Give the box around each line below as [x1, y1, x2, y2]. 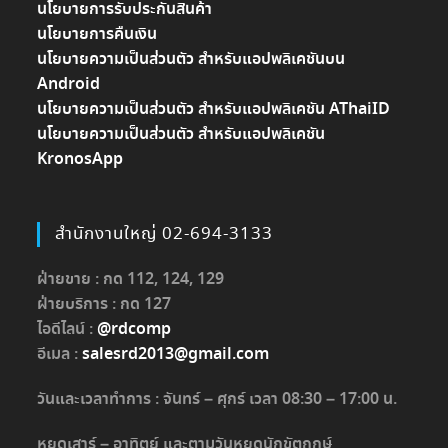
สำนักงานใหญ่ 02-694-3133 [55, 222, 274, 248]
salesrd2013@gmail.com [82, 343, 270, 367]
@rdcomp [97, 318, 172, 342]
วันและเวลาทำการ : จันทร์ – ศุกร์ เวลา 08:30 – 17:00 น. [37, 388, 398, 412]
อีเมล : [37, 343, 83, 367]
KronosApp [37, 148, 124, 172]
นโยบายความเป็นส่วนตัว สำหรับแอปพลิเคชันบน [37, 48, 346, 72]
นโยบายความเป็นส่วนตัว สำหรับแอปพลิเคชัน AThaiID [37, 98, 391, 122]
